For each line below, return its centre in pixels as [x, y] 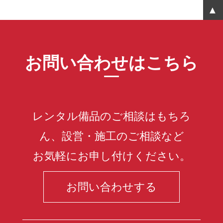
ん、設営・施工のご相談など [111, 136]
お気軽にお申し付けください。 [111, 156]
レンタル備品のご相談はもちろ [111, 116]
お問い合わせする [111, 187]
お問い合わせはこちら [111, 63]
